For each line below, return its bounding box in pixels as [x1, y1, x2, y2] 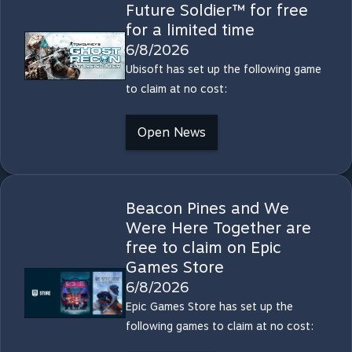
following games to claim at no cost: [125, 320, 313, 332]
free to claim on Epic [125, 238, 281, 257]
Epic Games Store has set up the [125, 300, 293, 313]
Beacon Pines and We [125, 199, 289, 218]
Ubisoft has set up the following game [125, 63, 321, 75]
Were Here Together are [125, 218, 311, 237]
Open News [137, 125, 206, 140]
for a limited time [125, 20, 255, 39]
